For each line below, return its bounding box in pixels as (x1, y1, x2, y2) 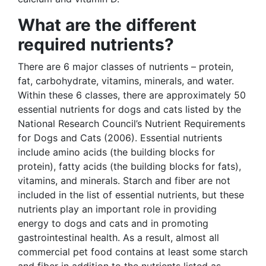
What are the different (18, 15, 197, 35)
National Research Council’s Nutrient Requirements (18, 118, 245, 129)
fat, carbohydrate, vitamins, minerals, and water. (18, 75, 234, 87)
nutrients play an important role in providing (18, 203, 217, 215)
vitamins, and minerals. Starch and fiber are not (18, 175, 230, 186)
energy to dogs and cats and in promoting (18, 217, 208, 229)
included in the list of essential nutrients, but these (18, 189, 244, 201)
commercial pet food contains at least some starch (18, 246, 248, 258)
